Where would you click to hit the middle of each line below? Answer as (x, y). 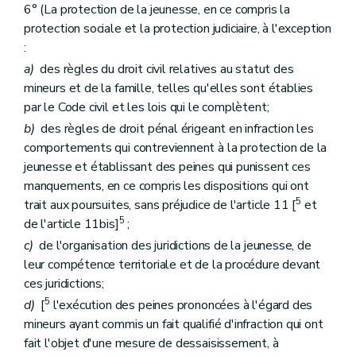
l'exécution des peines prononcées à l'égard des (181, 306)
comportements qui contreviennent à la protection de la (176, 148)
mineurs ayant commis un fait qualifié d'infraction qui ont (174, 325)
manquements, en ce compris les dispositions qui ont (166, 186)
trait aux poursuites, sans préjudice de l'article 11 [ (160, 205)
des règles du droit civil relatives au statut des (164, 69)
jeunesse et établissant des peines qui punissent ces (167, 167)
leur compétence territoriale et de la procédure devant (172, 265)
